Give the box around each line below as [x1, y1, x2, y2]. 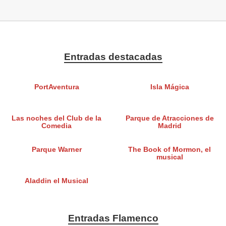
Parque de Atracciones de [125, 115, 214, 123]
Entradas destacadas [64, 51, 162, 63]
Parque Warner [31, 146, 82, 154]
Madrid [157, 122, 182, 130]
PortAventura [34, 83, 79, 91]
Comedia [41, 122, 72, 130]
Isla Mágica [150, 83, 189, 91]
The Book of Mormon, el [128, 146, 211, 154]
